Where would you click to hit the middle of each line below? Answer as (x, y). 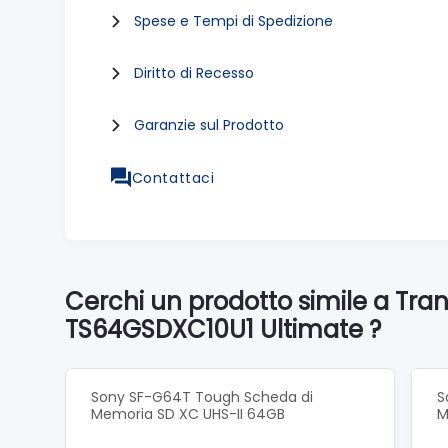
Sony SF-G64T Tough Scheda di (202, 396)
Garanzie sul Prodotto (209, 125)
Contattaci (173, 177)
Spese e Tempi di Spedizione (233, 21)
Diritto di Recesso (194, 73)
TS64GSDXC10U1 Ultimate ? (223, 329)
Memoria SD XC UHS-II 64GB (188, 413)
